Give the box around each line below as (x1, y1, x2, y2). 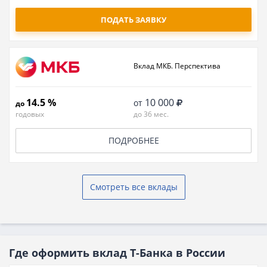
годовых (15, 109, 44, 119)
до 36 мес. (133, 109, 169, 119)
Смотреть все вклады (89, 181, 178, 193)
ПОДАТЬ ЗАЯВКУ (101, 14, 166, 25)
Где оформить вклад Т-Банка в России (9, 246, 225, 260)
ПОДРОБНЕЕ (108, 135, 159, 146)
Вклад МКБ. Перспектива (133, 60, 221, 71)
